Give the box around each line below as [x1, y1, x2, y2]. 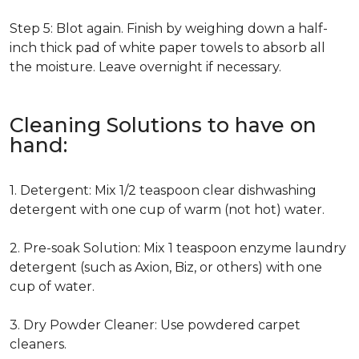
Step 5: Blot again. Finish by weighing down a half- [10, 21, 328, 36]
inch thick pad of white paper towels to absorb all [10, 40, 325, 55]
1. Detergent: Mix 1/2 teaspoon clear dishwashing [10, 183, 317, 198]
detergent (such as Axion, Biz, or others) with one [10, 260, 322, 275]
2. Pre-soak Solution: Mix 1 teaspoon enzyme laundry [10, 240, 346, 256]
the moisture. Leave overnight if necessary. [10, 59, 281, 75]
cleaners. [10, 337, 67, 352]
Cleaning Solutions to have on [10, 113, 317, 137]
